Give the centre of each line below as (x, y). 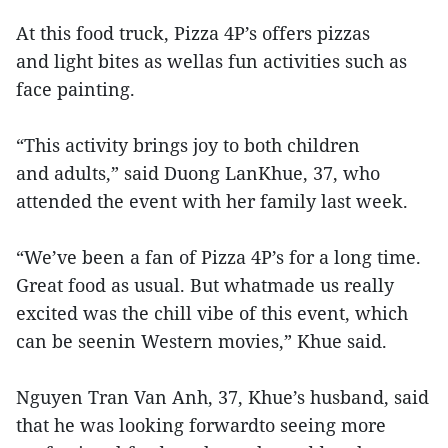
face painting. (75, 89)
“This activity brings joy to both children (188, 145)
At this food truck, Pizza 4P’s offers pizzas (193, 33)
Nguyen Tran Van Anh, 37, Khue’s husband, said (222, 397)
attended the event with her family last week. (212, 201)
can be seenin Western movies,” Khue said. (201, 341)
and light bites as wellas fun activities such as (211, 61)
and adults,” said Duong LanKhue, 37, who (198, 173)
